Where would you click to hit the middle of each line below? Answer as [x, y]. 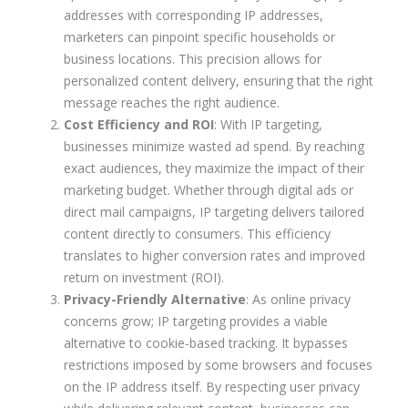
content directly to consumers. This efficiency [197, 234]
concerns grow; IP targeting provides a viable [196, 321]
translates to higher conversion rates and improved [214, 256]
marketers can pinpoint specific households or [199, 37]
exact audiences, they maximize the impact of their [214, 168]
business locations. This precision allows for [193, 59]
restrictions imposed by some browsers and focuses [218, 365]
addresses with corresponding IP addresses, [194, 15]
